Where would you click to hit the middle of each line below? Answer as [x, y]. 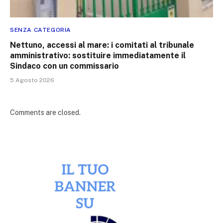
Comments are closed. [45, 113]
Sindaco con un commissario [64, 66]
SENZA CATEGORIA [41, 30]
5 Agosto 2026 [32, 80]
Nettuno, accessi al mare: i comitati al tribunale [102, 45]
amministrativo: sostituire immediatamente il [98, 56]
